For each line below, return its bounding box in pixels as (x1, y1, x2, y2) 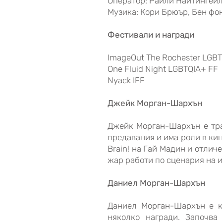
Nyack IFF (108, 75, 145, 85)
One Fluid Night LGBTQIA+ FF (108, 64, 218, 74)
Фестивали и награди (108, 30, 194, 40)
